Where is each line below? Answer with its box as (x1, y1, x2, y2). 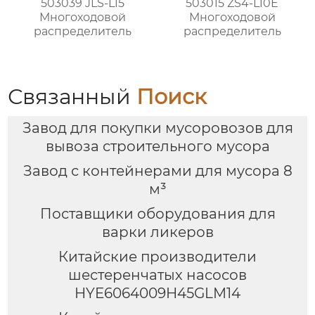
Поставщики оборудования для (39, 205, 276, 222)
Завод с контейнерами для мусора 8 (22, 162, 292, 180)
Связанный (8, 83, 137, 110)
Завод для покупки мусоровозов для (22, 120, 293, 137)
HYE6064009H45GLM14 (75, 284, 240, 302)
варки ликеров (101, 223, 214, 240)
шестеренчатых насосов (68, 266, 247, 283)
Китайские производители (58, 247, 257, 265)
